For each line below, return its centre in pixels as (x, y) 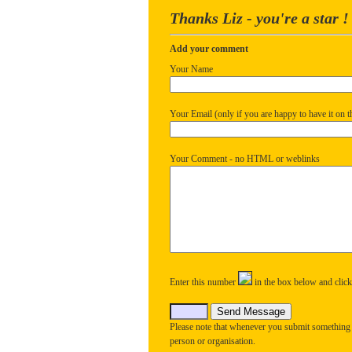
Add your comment (209, 49)
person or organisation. (213, 341)
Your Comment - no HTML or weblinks (245, 159)
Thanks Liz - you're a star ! (259, 18)
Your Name (191, 69)
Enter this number (204, 282)
